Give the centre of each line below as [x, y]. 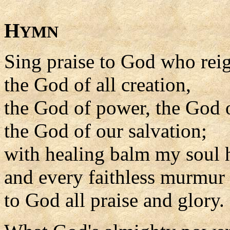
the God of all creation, [98, 84]
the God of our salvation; [106, 131]
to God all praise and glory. [114, 200]
